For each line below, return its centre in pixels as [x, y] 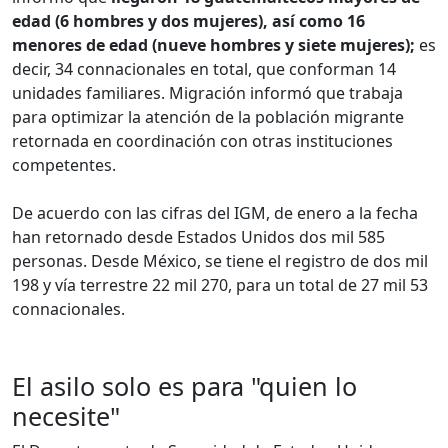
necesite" [66, 416]
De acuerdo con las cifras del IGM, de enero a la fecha [215, 212]
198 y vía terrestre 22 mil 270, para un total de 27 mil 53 [220, 284]
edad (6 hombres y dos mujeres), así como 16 [188, 20]
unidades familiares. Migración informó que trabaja [207, 92]
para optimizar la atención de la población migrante [208, 116]
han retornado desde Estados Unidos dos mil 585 [198, 236]
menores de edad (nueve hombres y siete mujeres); [213, 44]
